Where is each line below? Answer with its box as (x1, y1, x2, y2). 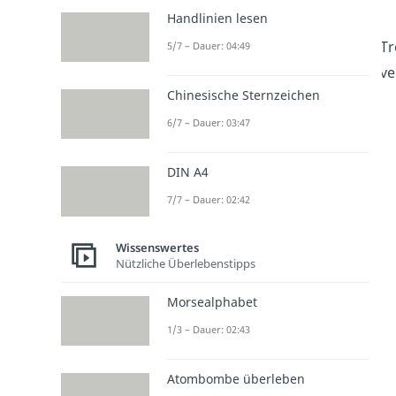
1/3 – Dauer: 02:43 (167, 322, 250, 336)
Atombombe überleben (167, 369, 305, 387)
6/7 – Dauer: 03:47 (167, 116, 250, 130)
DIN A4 (167, 164, 209, 181)
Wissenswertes (116, 240, 199, 256)
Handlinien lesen (167, 9, 268, 27)
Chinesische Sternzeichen (167, 87, 320, 104)
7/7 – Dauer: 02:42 (167, 193, 250, 207)
